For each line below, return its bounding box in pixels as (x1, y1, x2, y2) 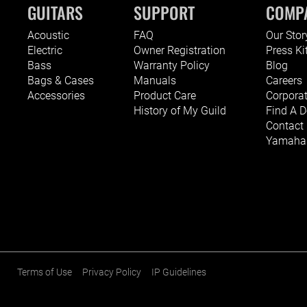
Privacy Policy (82, 266, 141, 278)
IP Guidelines (151, 266, 206, 278)
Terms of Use (17, 266, 72, 278)
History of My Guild (134, 103, 226, 117)
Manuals (134, 73, 176, 87)
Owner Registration (134, 43, 225, 57)
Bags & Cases (27, 73, 94, 87)
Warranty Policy (134, 58, 210, 72)
